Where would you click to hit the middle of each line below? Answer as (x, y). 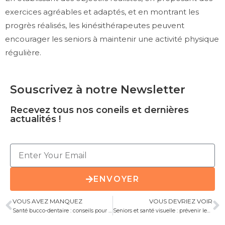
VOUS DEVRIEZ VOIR (181, 201)
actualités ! (35, 119)
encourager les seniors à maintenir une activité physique (112, 39)
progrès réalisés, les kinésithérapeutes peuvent (95, 26)
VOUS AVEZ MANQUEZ (47, 201)
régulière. (23, 53)
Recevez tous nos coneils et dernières (99, 110)
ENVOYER (117, 179)
